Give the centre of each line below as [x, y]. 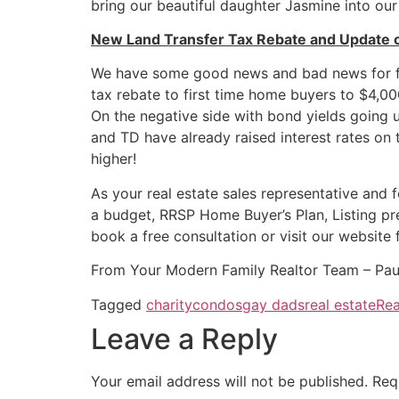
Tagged [118, 304]
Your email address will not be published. [229, 381]
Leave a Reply [184, 338]
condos [217, 304]
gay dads [273, 304]
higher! [114, 159]
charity [169, 304]
